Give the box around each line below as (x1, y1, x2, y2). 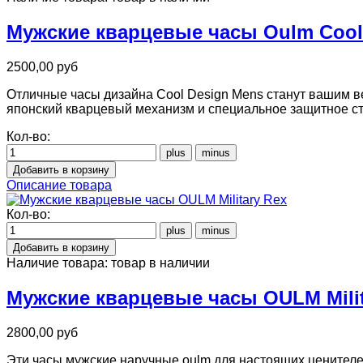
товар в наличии (111, 256, 210, 271)
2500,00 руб (6, 60, 78, 75)
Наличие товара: (6, 256, 111, 271)
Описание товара (6, 178, 112, 193)
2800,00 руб (6, 326, 78, 340)
